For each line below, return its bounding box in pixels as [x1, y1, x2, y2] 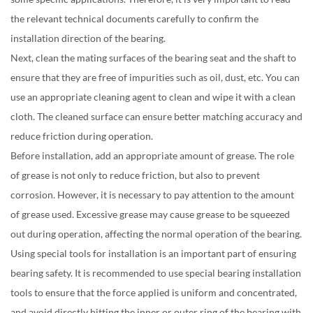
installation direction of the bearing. [10, 32, 166, 44]
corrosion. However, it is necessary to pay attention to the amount [10, 189, 294, 201]
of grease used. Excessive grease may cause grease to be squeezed [10, 208, 290, 220]
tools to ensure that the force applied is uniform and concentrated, [10, 286, 297, 298]
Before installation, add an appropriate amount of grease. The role [10, 150, 294, 161]
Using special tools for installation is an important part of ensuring [10, 247, 296, 259]
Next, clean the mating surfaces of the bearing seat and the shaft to [10, 52, 296, 64]
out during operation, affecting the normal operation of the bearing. [10, 228, 302, 240]
